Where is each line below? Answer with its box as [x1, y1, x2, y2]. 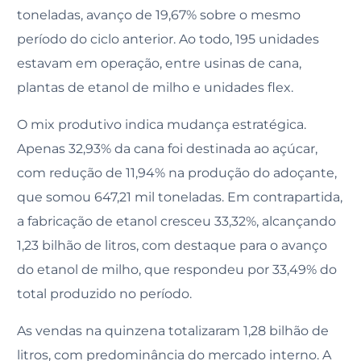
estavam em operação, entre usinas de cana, [17, 55, 302, 71]
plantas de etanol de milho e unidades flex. [17, 79, 294, 95]
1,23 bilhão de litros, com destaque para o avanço [17, 237, 328, 253]
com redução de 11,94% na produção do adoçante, [17, 164, 338, 180]
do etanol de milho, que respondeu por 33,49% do [17, 261, 338, 277]
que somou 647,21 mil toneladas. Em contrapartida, [17, 189, 343, 205]
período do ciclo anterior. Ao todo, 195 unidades [17, 31, 320, 47]
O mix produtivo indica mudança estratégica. [17, 116, 307, 132]
